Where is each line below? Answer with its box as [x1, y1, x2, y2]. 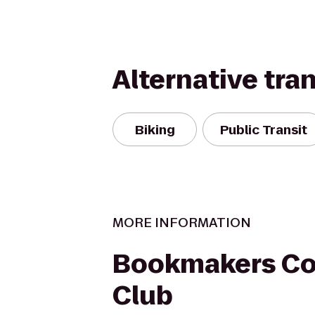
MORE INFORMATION [112, 214, 251, 231]
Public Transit [220, 120, 307, 139]
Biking [134, 120, 175, 139]
